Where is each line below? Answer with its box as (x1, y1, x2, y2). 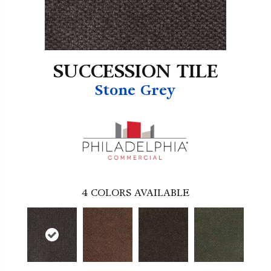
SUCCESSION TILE (53, 60, 218, 83)
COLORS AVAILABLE (91, 186, 189, 200)
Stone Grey (95, 81, 176, 100)
